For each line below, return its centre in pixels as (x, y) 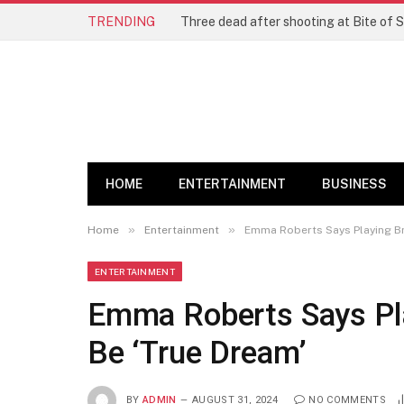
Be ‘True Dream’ (197, 353)
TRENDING (121, 21)
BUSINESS (354, 184)
